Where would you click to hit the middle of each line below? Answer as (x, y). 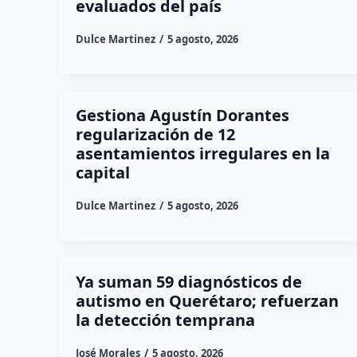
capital (102, 173)
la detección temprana (165, 320)
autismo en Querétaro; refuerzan (207, 301)
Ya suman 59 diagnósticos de (188, 282)
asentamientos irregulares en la (202, 154)
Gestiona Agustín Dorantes (182, 116)
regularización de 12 (155, 135)
